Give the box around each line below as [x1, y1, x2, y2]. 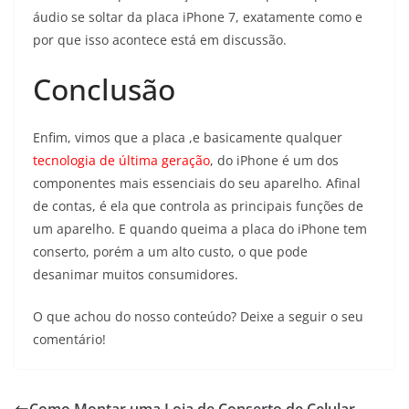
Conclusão [33, 68, 175, 109]
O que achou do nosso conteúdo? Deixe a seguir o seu [33, 307, 363, 325]
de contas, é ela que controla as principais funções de [33, 196, 363, 215]
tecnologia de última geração [33, 151, 210, 169]
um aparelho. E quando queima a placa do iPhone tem [33, 219, 367, 237]
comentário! [33, 330, 106, 348]
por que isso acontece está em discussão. [33, 30, 287, 48]
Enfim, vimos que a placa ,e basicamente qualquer [33, 128, 342, 146]
